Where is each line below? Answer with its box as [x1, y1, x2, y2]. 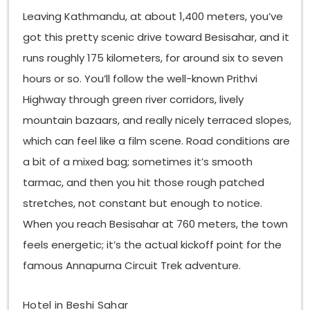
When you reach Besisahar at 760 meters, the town [23, 217, 289, 232]
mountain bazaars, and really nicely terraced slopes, [23, 113, 292, 128]
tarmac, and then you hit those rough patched [23, 175, 265, 190]
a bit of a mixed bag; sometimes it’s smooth [23, 154, 253, 170]
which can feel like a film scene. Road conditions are [23, 134, 291, 149]
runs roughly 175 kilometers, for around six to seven [23, 51, 284, 66]
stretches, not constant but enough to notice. [23, 196, 263, 211]
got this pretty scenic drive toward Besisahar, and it [23, 30, 290, 45]
